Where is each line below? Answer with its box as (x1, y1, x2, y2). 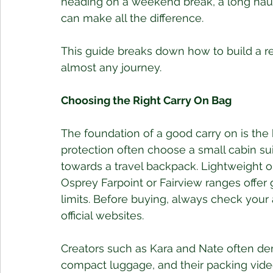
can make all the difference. (61, 12, 204, 25)
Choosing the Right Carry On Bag (61, 94, 232, 107)
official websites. (61, 209, 144, 222)
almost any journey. (61, 61, 161, 74)
